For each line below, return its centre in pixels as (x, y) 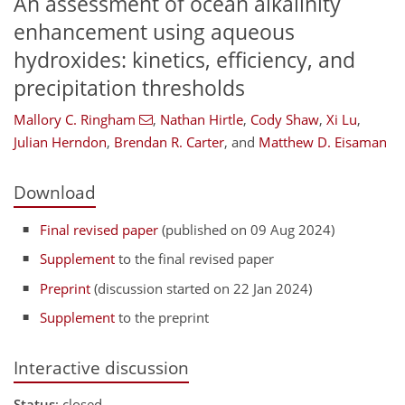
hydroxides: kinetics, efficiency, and (184, 60)
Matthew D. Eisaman (323, 142)
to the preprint (162, 317)
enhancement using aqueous (154, 32)
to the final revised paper (195, 259)
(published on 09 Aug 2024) (247, 229)
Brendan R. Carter (169, 142)
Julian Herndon (60, 142)
